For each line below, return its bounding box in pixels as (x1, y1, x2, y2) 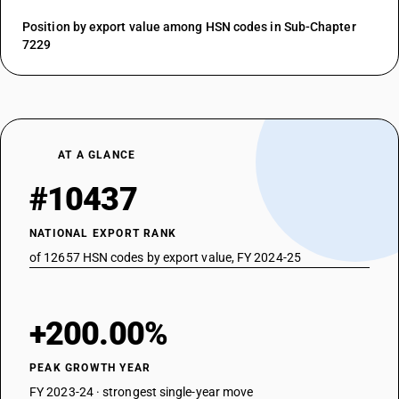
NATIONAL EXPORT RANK (29, 227, 176, 240)
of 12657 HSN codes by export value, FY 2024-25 (29, 250, 301, 265)
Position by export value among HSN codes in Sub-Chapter (22, 20, 356, 34)
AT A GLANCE (58, 149, 136, 161)
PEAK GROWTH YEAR (29, 362, 151, 374)
